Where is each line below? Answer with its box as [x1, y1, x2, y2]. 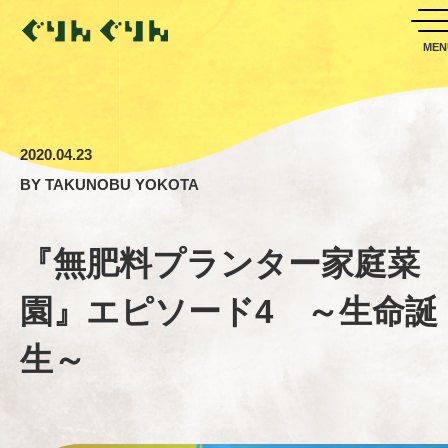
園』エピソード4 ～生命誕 [20, 293, 438, 330]
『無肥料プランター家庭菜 [20, 245, 420, 282]
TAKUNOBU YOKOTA [45, 176, 199, 193]
